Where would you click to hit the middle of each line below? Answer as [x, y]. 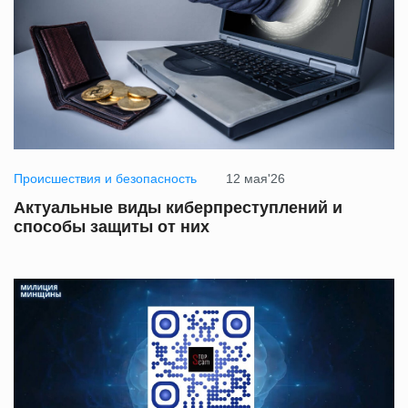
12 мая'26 [255, 179]
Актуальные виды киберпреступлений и [178, 208]
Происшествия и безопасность [105, 179]
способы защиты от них [112, 227]
